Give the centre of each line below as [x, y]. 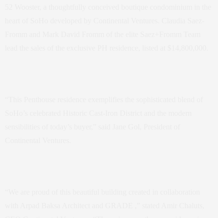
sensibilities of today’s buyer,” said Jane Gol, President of [92, 127]
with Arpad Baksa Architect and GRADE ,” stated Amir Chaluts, [105, 206]
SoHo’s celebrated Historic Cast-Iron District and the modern [98, 113]
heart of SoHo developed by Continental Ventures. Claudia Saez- [105, 21]
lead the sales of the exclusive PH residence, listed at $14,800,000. [107, 48]
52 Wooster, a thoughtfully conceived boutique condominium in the [108, 7]
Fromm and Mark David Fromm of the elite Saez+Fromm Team [103, 35]
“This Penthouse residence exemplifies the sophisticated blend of [104, 100]
